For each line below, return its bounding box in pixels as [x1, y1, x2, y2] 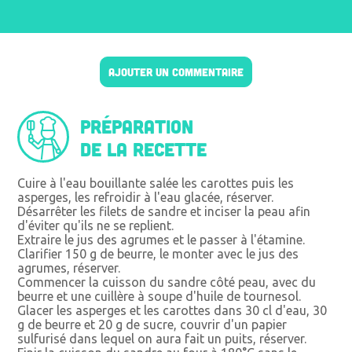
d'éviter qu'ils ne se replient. [17, 218, 174, 233]
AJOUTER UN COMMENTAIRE [108, 64, 244, 79]
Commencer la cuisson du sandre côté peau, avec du [17, 274, 317, 289]
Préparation [80, 114, 194, 137]
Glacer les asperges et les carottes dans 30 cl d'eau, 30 [17, 302, 328, 317]
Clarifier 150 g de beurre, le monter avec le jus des [17, 246, 299, 261]
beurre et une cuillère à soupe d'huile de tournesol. [17, 288, 302, 303]
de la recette [80, 137, 207, 160]
